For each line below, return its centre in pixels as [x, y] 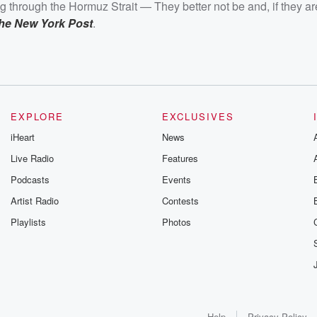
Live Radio [33, 158]
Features [180, 158]
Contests [180, 200]
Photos [176, 221]
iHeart [23, 137]
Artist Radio [35, 200]
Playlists [29, 221]
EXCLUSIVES [198, 116]
